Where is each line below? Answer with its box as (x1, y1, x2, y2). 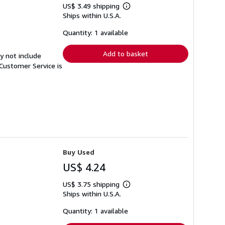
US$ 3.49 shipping (63, 1, 122, 10)
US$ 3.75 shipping (63, 180, 122, 189)
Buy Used (63, 148, 94, 157)
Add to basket (103, 49, 148, 58)
